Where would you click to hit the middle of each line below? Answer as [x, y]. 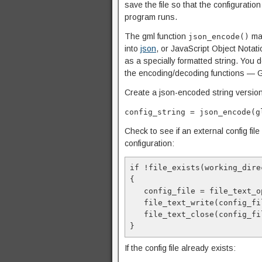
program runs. [151, 17]
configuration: [149, 143]
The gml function [156, 36]
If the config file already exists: [180, 248]
